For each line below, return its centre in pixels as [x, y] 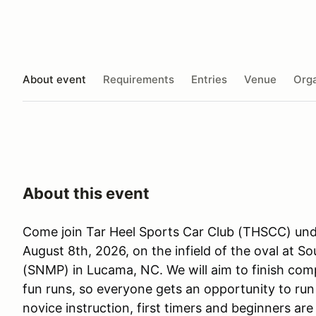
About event [54, 79]
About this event [86, 193]
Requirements [139, 79]
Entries [209, 79]
